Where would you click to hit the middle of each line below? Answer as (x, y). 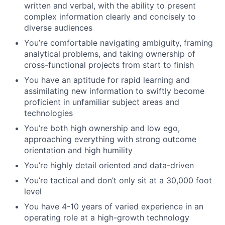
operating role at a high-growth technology (107, 217)
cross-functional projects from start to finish (109, 65)
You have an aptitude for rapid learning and (107, 80)
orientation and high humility (78, 150)
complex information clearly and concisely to (110, 17)
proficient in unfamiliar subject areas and (102, 102)
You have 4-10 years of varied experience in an (114, 206)
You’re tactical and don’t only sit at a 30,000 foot (118, 180)
